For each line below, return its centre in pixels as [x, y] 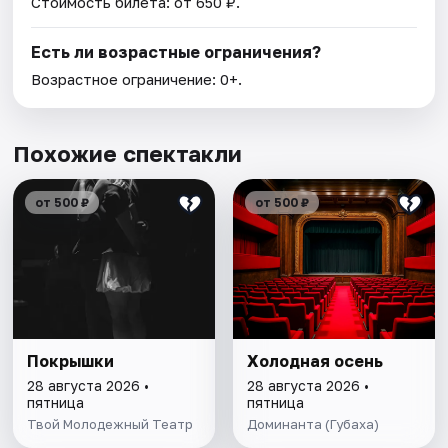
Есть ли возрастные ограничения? [176, 52]
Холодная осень [314, 361]
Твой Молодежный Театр [110, 424]
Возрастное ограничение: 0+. [137, 79]
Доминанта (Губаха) [312, 424]
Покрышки [71, 361]
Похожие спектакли [128, 154]
